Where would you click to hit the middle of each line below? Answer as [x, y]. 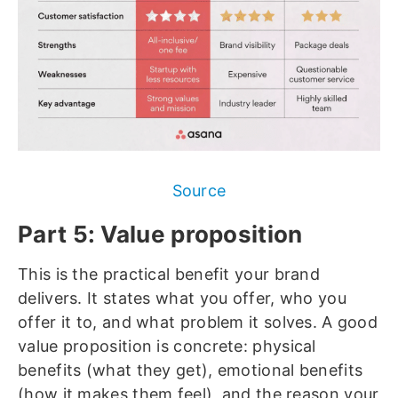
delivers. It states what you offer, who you [182, 298]
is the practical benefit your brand [186, 275]
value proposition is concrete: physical [167, 346]
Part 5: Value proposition [160, 235]
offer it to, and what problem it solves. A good [198, 322]
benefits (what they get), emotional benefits [191, 370]
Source [199, 191]
